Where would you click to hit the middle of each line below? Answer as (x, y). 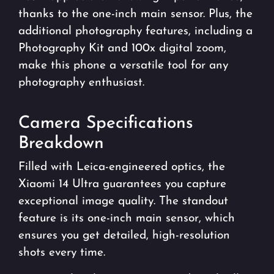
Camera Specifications (106, 123)
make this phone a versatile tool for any (123, 65)
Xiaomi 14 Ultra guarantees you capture (122, 184)
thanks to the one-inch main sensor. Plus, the (135, 14)
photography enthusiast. (81, 83)
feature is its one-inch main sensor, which (127, 218)
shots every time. (62, 253)
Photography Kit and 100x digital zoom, (122, 48)
